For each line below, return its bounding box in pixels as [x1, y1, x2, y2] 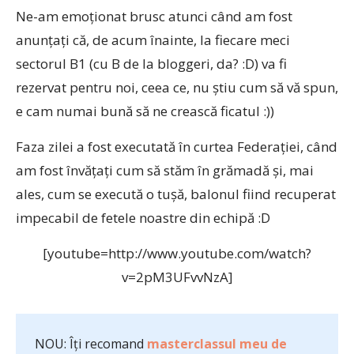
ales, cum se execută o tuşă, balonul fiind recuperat [16, 185, 336, 203]
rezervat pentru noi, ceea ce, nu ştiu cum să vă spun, [16, 78, 338, 96]
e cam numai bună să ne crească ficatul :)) [16, 102, 274, 120]
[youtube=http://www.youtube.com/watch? [43, 244, 311, 262]
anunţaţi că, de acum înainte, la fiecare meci [16, 31, 290, 49]
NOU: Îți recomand [35, 335, 147, 352]
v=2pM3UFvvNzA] [121, 268, 233, 286]
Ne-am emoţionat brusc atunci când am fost [16, 7, 292, 25]
